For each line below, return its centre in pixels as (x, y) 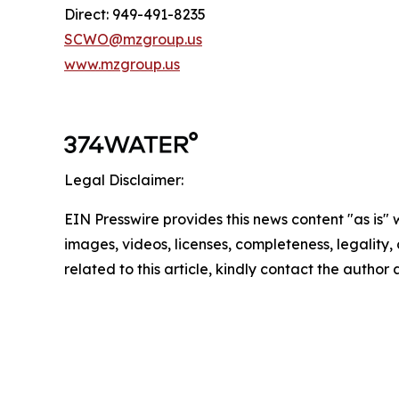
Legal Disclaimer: (124, 180)
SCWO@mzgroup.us (133, 39)
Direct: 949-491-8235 (135, 14)
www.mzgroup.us (122, 64)
